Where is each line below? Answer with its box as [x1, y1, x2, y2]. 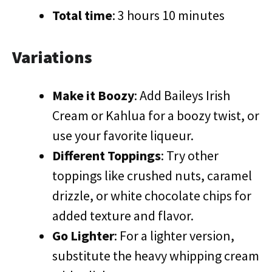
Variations [12, 46, 92, 68]
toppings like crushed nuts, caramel [52, 167, 252, 184]
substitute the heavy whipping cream [52, 247, 259, 264]
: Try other [161, 147, 219, 164]
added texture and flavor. [52, 207, 194, 224]
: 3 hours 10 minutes [112, 7, 225, 24]
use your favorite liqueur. [52, 127, 194, 144]
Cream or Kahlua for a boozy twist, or [52, 107, 259, 124]
